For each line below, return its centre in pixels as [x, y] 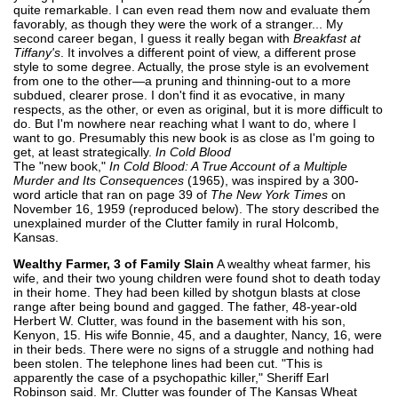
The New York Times [269, 194]
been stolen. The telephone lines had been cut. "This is [168, 363]
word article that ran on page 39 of [112, 194]
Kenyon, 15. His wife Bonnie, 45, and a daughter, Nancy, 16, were [198, 334]
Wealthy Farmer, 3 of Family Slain [114, 263]
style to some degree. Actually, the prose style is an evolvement [191, 66]
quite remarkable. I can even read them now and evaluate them [192, 9]
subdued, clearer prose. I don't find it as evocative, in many [179, 95]
